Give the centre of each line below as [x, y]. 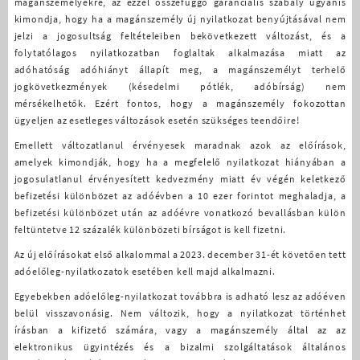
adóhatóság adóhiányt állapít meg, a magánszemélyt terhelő [180, 69]
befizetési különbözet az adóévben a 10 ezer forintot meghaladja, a [180, 195]
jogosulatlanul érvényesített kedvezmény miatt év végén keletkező [180, 178]
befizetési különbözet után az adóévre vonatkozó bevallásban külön [180, 212]
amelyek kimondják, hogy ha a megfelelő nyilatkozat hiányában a [180, 162]
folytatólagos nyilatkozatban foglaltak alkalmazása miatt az [180, 52]
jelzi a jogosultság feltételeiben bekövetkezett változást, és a [180, 35]
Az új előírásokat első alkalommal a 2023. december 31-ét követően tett [180, 254]
